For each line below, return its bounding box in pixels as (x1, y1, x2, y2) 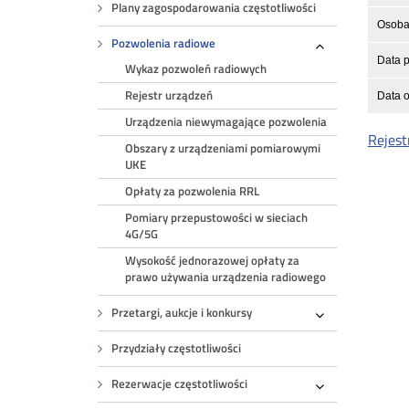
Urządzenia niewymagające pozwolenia (125, 113, 328, 131)
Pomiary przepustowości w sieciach (125, 209, 309, 226)
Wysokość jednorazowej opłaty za (125, 252, 300, 269)
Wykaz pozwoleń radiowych (125, 60, 267, 78)
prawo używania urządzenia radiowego (125, 268, 327, 286)
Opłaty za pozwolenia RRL (125, 183, 260, 200)
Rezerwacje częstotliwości (111, 375, 248, 393)
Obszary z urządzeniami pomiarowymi (125, 140, 321, 157)
